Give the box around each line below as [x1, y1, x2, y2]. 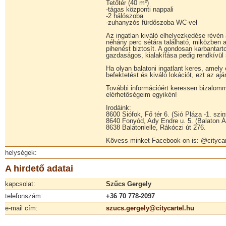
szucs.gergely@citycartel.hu [106, 204, 194, 212]
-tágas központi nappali [106, 6, 174, 13]
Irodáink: [106, 104, 131, 111]
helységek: [5, 149, 37, 156]
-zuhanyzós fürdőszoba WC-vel [106, 19, 197, 26]
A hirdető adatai [5, 163, 73, 174]
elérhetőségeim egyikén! [106, 91, 177, 98]
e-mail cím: [5, 204, 38, 212]
